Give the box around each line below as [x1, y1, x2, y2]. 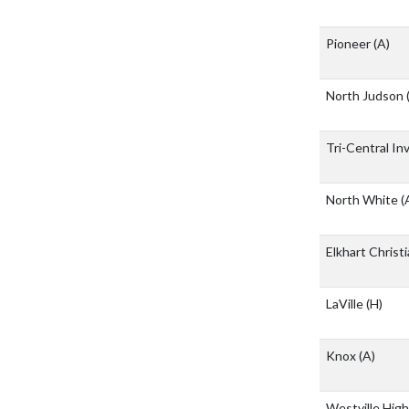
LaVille [326, 296, 366, 312]
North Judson [326, 88, 406, 104]
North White [326, 192, 401, 208]
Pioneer [326, 36, 373, 52]
